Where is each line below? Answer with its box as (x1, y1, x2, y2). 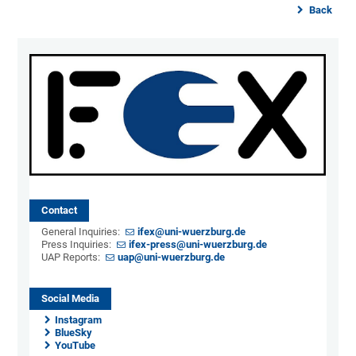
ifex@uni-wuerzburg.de (137, 226, 246, 238)
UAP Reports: (41, 251, 103, 264)
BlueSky (55, 327, 93, 339)
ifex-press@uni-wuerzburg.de (129, 238, 268, 251)
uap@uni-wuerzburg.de (118, 251, 226, 264)
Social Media (41, 292, 100, 305)
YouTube (55, 339, 96, 352)
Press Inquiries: (41, 238, 114, 251)
